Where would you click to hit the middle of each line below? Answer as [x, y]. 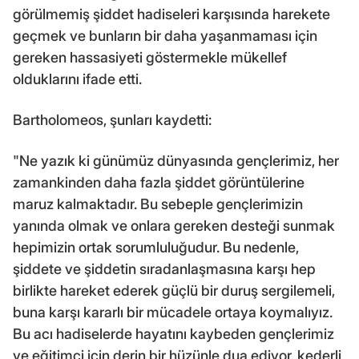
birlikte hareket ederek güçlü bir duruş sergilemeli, [174, 290]
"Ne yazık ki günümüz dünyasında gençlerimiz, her [176, 160]
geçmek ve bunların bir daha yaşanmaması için [165, 35]
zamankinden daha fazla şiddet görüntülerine [159, 182]
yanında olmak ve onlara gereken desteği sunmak [174, 225]
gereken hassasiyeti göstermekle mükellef [150, 57]
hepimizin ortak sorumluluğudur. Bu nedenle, [156, 247]
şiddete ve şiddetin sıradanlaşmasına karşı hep [164, 268]
